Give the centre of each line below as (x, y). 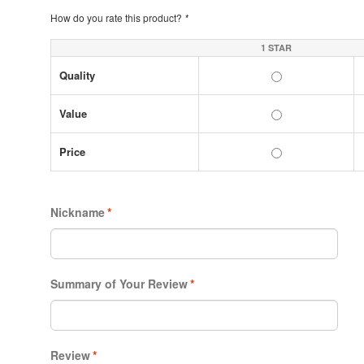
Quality (77, 75)
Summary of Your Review (119, 283)
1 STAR (276, 47)
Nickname (78, 212)
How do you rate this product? (117, 17)
